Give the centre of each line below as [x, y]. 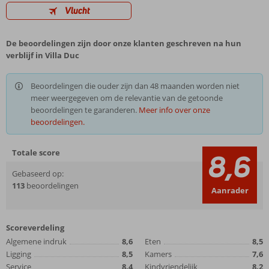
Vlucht [77, 11]
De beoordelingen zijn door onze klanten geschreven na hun [124, 43]
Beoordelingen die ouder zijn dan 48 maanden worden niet [135, 86]
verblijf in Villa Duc [43, 55]
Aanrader [230, 190]
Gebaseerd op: [38, 174]
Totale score [36, 153]
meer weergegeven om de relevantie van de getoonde [127, 98]
